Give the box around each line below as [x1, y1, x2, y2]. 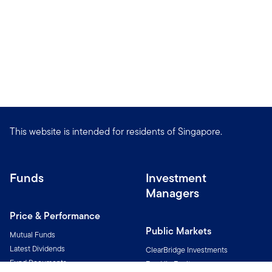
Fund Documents [10, 257, 67, 268]
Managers [146, 184, 199, 202]
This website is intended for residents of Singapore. [10, 124, 222, 138]
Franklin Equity [146, 258, 194, 270]
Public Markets [146, 224, 211, 238]
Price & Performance [10, 209, 100, 223]
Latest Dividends [10, 243, 65, 254]
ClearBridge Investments [146, 244, 228, 256]
